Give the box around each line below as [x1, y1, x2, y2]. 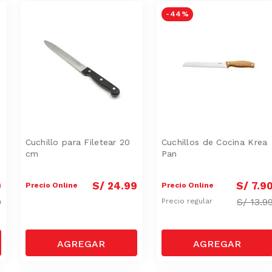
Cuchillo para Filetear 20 [25, 137, 131, 147]
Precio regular [161, 197, 215, 206]
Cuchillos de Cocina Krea [161, 137, 268, 147]
